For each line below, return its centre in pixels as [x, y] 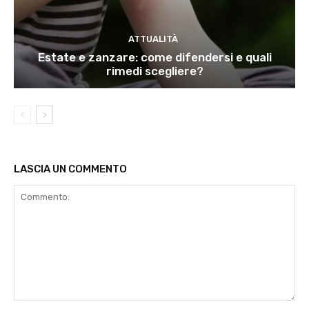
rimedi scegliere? [154, 71]
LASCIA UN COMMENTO [70, 169]
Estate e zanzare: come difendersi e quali [154, 58]
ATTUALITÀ [153, 39]
